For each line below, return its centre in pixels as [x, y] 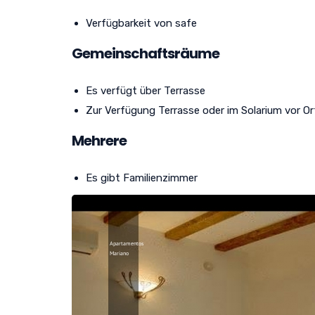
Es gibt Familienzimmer [142, 178]
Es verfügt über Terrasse [146, 90]
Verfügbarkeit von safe [141, 23]
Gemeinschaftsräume [146, 53]
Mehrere [99, 140]
